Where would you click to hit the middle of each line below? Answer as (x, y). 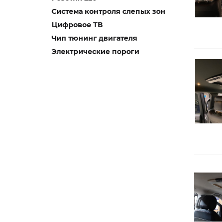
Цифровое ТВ (77, 25)
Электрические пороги (95, 52)
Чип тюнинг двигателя (94, 38)
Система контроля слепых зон (109, 11)
